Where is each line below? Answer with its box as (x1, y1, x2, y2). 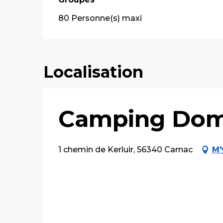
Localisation (43, 62, 143, 82)
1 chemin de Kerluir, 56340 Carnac (58, 145, 193, 154)
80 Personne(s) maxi (58, 13, 142, 23)
